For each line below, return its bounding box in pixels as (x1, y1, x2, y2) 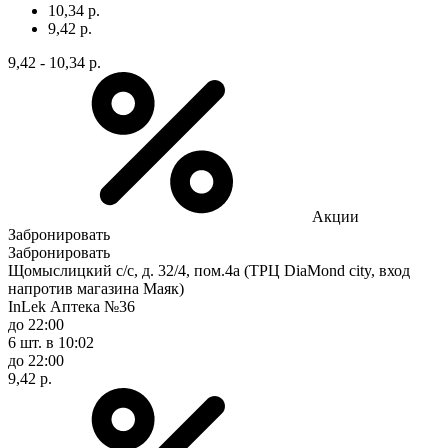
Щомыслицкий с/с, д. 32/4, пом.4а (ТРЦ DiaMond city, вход (8, 261, 410, 279)
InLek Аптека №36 (8, 297, 135, 315)
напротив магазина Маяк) (8, 279, 184, 297)
